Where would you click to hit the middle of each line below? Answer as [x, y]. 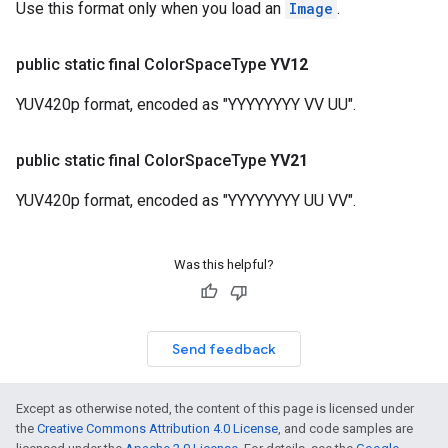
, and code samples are [345, 428]
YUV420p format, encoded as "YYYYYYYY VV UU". [186, 104]
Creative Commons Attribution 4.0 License [157, 428]
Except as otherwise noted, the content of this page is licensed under [215, 408]
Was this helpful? [224, 264]
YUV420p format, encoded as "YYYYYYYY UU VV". [186, 200]
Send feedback [224, 349]
